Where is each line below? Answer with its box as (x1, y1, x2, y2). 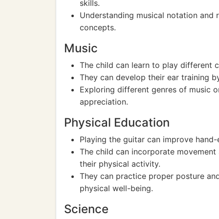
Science (64, 202, 109, 216)
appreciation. (80, 97, 128, 107)
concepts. (80, 22, 116, 32)
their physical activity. (80, 159, 160, 169)
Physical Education (64, 115, 170, 130)
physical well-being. (80, 183, 153, 193)
